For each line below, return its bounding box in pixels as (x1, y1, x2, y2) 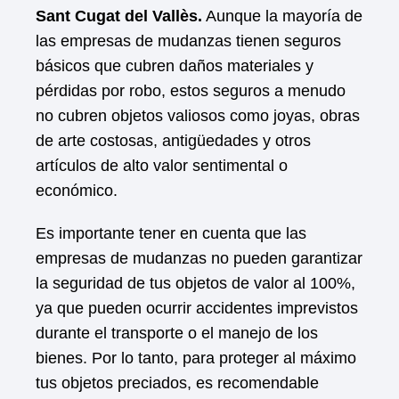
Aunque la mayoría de (202, 7, 362, 25)
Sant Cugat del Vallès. (36, 7, 202, 25)
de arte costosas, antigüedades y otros (36, 132, 311, 150)
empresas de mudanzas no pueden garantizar (36, 249, 362, 267)
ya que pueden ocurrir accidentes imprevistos (36, 299, 358, 317)
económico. (36, 182, 118, 199)
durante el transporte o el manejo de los (36, 324, 318, 342)
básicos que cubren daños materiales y (36, 57, 313, 75)
